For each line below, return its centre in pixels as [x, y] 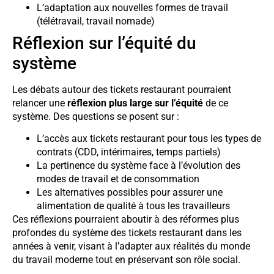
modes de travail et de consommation [118, 179]
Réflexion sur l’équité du [104, 43]
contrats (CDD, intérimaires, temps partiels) [129, 152]
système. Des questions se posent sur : [96, 117]
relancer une [40, 103]
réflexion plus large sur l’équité [135, 103]
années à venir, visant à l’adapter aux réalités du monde [131, 246]
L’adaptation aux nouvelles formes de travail [132, 8]
